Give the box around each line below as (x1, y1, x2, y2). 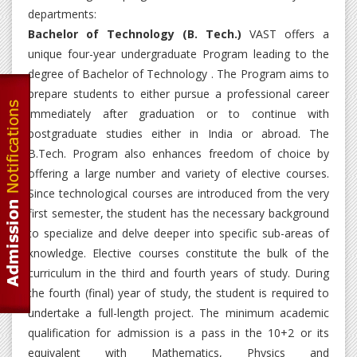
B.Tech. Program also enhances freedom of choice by (28, 146, 329, 162)
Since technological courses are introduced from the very (28, 186, 329, 202)
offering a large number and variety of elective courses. (28, 166, 329, 182)
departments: (28, 6, 96, 22)
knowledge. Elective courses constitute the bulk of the (28, 245, 329, 261)
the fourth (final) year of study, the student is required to (28, 285, 329, 301)
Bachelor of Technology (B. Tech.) (28, 26, 241, 42)
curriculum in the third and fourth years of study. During (28, 265, 329, 281)
